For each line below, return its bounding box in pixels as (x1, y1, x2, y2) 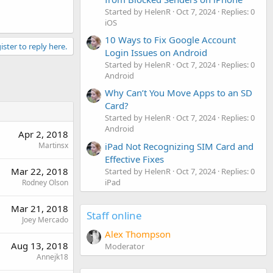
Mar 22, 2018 (11, 165, 68, 177)
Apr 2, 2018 (18, 127, 68, 140)
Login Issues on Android (105, 46, 207, 58)
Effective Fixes (105, 152, 164, 165)
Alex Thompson (105, 227, 171, 240)
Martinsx (38, 140, 68, 151)
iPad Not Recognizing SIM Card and (105, 140, 253, 152)
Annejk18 (37, 251, 68, 262)
